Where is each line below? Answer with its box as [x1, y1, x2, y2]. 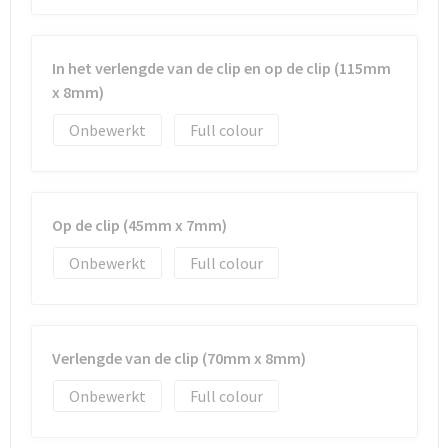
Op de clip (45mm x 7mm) [51, 215, 227, 235]
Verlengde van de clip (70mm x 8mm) [51, 348, 306, 368]
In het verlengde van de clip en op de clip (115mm [51, 58, 391, 78]
